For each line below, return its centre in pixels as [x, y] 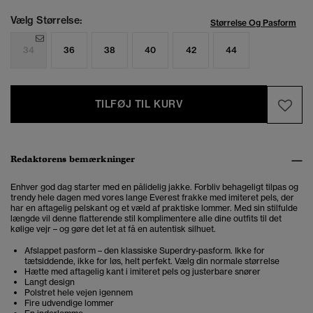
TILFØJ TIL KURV [139, 104]
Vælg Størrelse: [46, 21]
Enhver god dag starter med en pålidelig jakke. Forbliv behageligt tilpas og [154, 187]
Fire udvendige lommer [69, 303]
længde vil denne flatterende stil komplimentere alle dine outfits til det [146, 219]
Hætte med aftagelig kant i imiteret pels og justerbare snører [143, 272]
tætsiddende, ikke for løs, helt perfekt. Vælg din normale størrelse [152, 261]
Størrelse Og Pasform [253, 23]
